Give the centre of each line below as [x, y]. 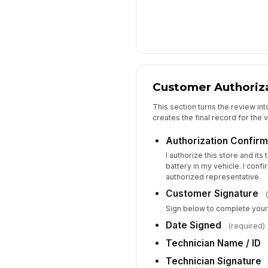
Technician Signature [213, 261]
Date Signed [193, 225]
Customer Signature [212, 194]
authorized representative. [213, 177]
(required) [246, 225]
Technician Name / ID [213, 243]
